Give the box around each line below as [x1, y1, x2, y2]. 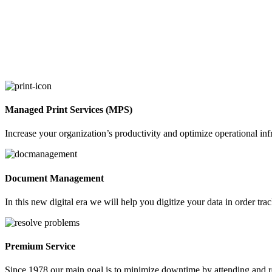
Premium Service [5, 241, 75, 252]
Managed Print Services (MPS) [5, 104, 132, 115]
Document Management [5, 172, 104, 183]
